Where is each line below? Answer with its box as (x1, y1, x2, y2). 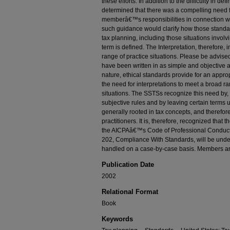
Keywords (102, 215, 133, 223)
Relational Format (102, 188, 158, 196)
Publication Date (102, 161, 154, 168)
